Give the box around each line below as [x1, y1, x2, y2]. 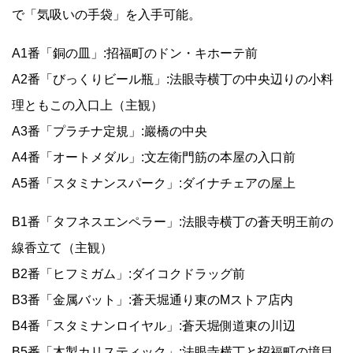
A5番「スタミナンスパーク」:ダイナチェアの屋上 [12, 176, 295, 191]
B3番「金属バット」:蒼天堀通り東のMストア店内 [12, 293, 293, 307]
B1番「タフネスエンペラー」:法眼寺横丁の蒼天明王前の [12, 215, 333, 229]
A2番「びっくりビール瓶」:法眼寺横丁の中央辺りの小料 [12, 72, 333, 87]
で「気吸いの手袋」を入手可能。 [12, 8, 201, 22]
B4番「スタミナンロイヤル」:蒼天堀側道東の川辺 [12, 319, 295, 333]
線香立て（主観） [12, 241, 113, 255]
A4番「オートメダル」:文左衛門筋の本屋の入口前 [12, 150, 295, 165]
